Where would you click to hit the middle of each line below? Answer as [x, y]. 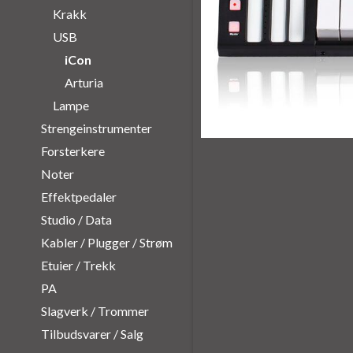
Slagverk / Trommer [95, 311]
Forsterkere [72, 151]
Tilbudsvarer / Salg [92, 334]
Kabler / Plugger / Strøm [106, 242]
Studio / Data [76, 219]
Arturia [84, 82]
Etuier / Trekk [78, 265]
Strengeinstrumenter [96, 128]
